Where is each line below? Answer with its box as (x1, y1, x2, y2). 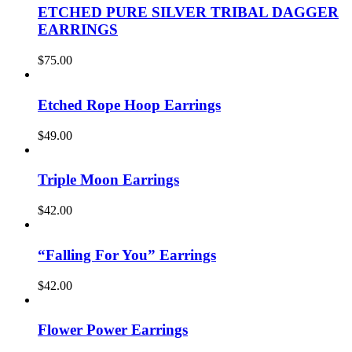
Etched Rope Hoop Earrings (38, 96, 221, 113)
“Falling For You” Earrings (38, 246, 216, 263)
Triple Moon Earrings (38, 171, 179, 189)
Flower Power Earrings (38, 321, 188, 339)
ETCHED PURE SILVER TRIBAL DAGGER (38, 4, 339, 21)
